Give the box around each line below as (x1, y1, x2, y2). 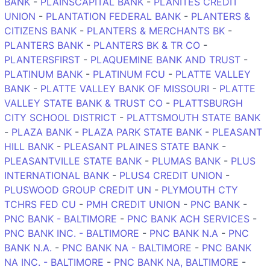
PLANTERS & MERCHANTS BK (87, 24, 225, 37)
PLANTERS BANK (4, 39, 83, 51)
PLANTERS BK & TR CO (93, 39, 200, 51)
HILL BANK (4, 140, 54, 152)
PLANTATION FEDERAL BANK (46, 10, 181, 22)
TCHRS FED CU (4, 198, 76, 210)
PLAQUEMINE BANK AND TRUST (90, 53, 240, 66)
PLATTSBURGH (173, 96, 243, 109)
